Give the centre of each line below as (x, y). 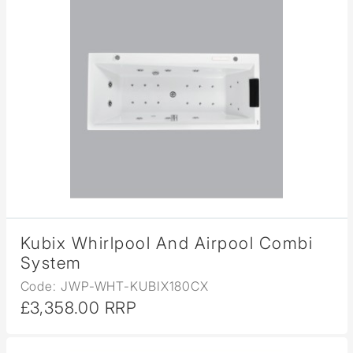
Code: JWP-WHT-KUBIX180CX (115, 286)
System (51, 263)
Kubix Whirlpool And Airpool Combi (166, 243)
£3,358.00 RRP (79, 308)
